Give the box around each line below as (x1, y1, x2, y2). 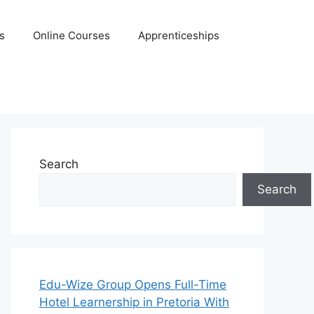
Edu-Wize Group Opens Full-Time (39, 278, 226, 292)
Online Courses (33, 29, 111, 42)
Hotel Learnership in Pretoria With (39, 295, 229, 309)
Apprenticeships (138, 29, 220, 42)
